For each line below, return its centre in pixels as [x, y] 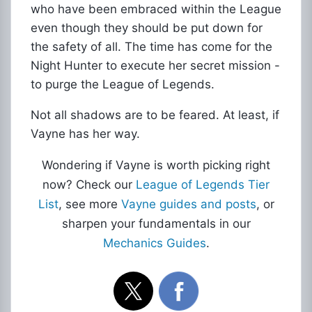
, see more [89, 204]
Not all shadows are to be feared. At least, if [155, 115]
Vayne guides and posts [188, 204]
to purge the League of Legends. [123, 84]
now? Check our [89, 185]
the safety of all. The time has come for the [151, 47]
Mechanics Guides [154, 243]
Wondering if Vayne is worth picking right [156, 165]
